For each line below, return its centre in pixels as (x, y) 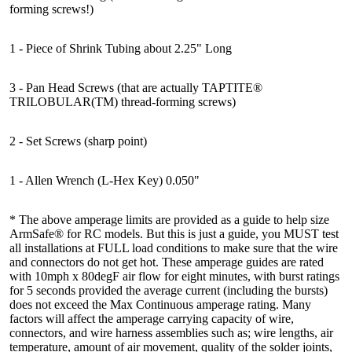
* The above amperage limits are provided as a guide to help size (169, 220)
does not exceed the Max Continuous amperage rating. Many (160, 304)
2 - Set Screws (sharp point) (78, 141)
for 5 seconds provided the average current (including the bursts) (169, 290)
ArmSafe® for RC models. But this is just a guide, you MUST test (174, 234)
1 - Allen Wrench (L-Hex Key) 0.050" (104, 180)
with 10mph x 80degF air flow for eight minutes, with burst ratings (174, 276)
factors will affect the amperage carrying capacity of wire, (152, 319)
